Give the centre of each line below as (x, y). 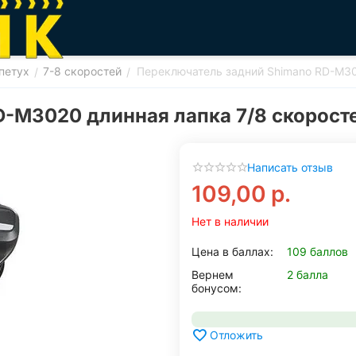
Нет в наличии (230, 221)
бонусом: (217, 288)
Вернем (213, 274)
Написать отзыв (290, 167)
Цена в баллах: (232, 251)
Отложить (236, 335)
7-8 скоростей (82, 71)
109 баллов (317, 251)
